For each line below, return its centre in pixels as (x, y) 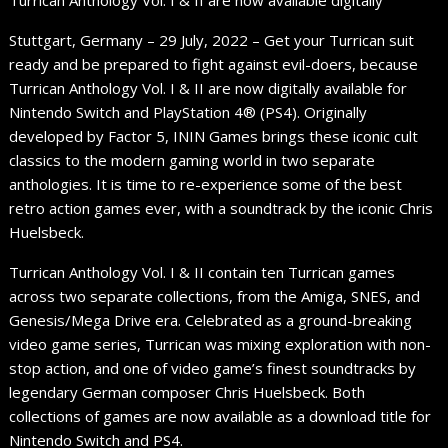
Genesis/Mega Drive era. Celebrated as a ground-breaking (211, 320)
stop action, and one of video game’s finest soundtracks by (213, 368)
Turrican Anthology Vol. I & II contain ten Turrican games (202, 272)
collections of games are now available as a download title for (220, 416)
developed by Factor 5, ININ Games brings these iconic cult (214, 136)
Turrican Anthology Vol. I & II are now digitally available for (208, 88)
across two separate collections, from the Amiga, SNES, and (215, 296)
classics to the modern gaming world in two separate (192, 160)
